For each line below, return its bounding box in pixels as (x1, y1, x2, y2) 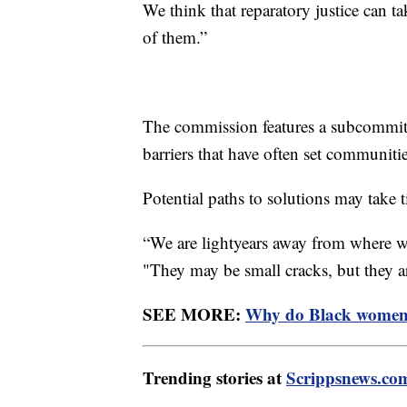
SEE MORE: (143, 301, 245, 326)
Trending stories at (143, 364, 286, 390)
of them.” (143, 25, 207, 48)
